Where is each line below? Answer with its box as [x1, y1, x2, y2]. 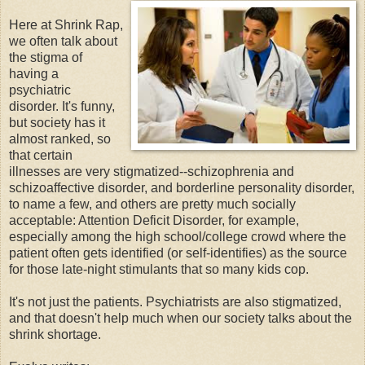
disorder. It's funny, [9, 99, 115, 113]
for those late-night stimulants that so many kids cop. [9, 262, 309, 276]
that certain [9, 147, 73, 162]
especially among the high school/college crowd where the [9, 229, 346, 244]
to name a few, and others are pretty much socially [9, 196, 296, 211]
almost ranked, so [9, 131, 111, 146]
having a [9, 66, 59, 81]
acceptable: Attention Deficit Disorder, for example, [9, 213, 299, 227]
